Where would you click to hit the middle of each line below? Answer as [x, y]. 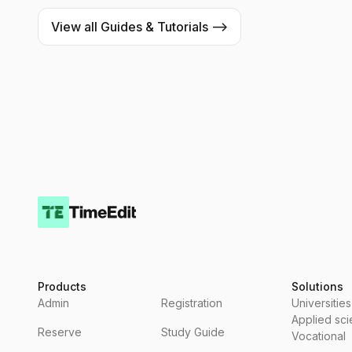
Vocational [319, 336]
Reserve [60, 332]
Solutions [318, 287]
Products [62, 287]
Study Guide [193, 332]
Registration [192, 303]
